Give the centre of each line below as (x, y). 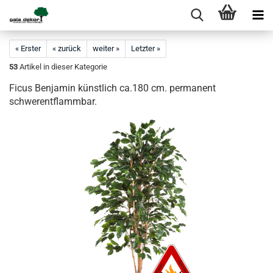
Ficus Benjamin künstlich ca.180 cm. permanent (112, 88)
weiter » (106, 48)
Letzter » (146, 48)
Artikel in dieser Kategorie (62, 67)
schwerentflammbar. (53, 101)
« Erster (28, 48)
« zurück (67, 48)
